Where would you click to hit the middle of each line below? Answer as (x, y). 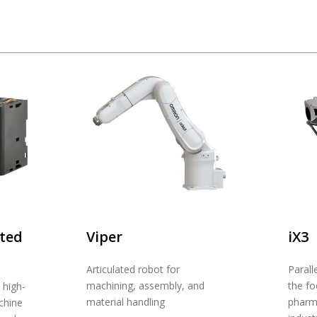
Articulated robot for (133, 269)
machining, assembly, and (145, 285)
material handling (125, 301)
